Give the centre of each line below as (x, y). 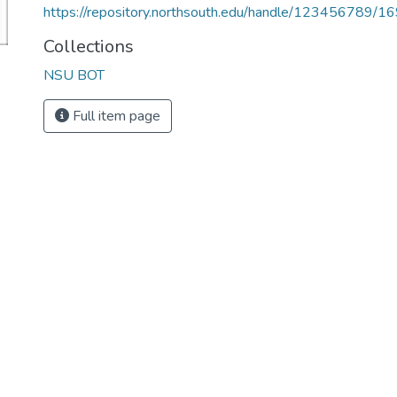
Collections (89, 47)
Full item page (115, 116)
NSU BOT (74, 75)
